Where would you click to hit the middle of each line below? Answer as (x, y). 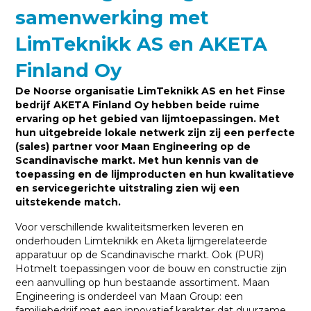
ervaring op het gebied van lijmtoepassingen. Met (148, 118)
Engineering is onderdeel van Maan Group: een (129, 296)
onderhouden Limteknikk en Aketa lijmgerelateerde (142, 241)
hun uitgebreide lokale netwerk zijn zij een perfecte (155, 132)
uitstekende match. (68, 202)
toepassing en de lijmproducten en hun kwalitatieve (155, 174)
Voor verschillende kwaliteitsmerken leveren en (130, 227)
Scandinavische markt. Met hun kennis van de (137, 160)
